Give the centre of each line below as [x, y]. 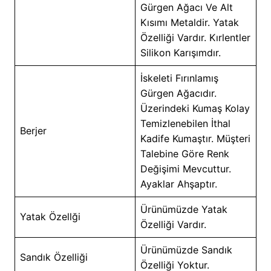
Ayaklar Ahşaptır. [178, 184]
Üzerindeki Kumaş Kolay [195, 108]
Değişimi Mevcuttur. [185, 168]
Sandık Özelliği [54, 257]
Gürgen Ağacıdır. [178, 93]
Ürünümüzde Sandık [186, 250]
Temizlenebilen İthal [185, 123]
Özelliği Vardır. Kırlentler [195, 37]
